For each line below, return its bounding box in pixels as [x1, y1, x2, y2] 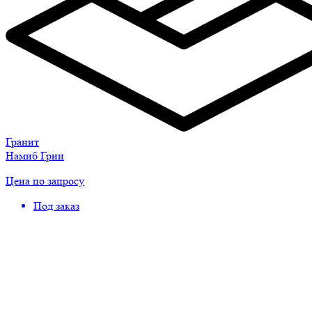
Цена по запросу [6, 173, 84, 187]
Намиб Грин [6, 148, 64, 162]
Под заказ [33, 198, 79, 212]
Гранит [6, 134, 39, 148]
